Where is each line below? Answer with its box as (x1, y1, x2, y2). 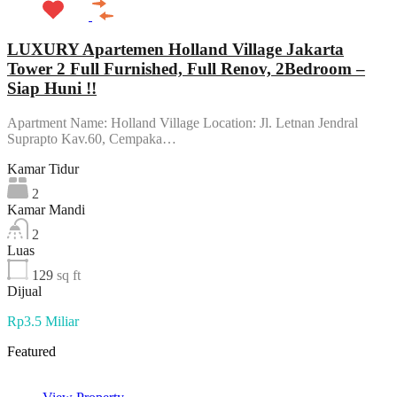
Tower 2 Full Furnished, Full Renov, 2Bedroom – (7, 59, 365, 79)
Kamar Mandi (7, 202, 85, 218)
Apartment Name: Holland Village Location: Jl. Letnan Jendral (7, 115, 358, 131)
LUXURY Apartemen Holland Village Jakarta (7, 40, 344, 59)
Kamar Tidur (7, 161, 79, 177)
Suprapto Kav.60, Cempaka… (7, 131, 176, 147)
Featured (7, 344, 56, 360)
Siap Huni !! (7, 79, 97, 98)
